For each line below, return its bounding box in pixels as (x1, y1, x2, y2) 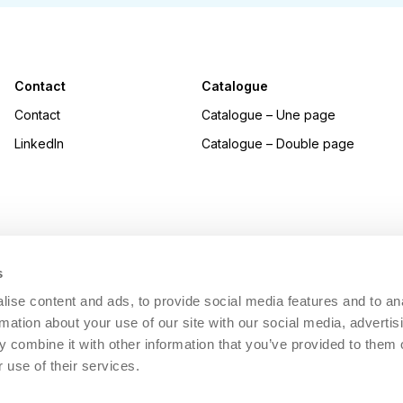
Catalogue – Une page (201, 107, 336, 122)
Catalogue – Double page (201, 136, 354, 151)
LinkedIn (14, 136, 64, 151)
